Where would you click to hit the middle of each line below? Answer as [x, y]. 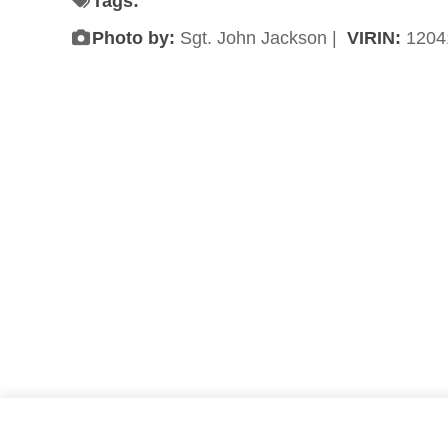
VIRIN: [376, 38]
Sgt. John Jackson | [260, 38]
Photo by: [133, 38]
